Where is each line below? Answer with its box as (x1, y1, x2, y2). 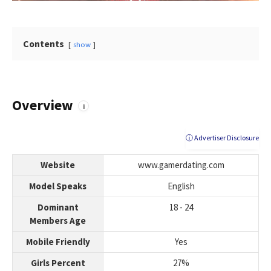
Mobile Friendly (25, 236, 90, 248)
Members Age (30, 215, 86, 227)
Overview (12, 96, 73, 115)
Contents (23, 37, 64, 50)
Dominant (37, 201, 79, 214)
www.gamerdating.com (137, 159, 224, 171)
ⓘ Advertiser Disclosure (186, 133, 259, 143)
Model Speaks (29, 180, 87, 192)
